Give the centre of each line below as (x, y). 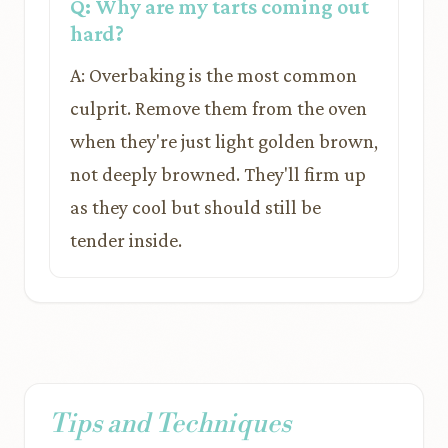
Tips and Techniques (170, 424)
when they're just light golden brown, (224, 141)
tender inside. (126, 240)
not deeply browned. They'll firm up (218, 174)
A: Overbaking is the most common (213, 75)
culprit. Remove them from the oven (218, 108)
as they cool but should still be (195, 207)
